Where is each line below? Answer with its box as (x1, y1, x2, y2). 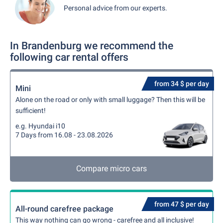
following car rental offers (10, 51, 128, 63)
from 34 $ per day (154, 80, 209, 88)
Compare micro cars (76, 164, 147, 173)
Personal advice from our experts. (64, 3, 167, 12)
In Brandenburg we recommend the (10, 40, 173, 52)
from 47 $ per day (154, 200, 209, 208)
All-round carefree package (15, 204, 113, 214)
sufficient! (15, 107, 46, 114)
